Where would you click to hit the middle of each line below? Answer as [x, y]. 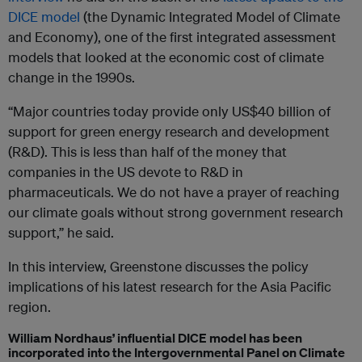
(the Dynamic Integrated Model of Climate [210, 17]
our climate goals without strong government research [176, 213]
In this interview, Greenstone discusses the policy [158, 267]
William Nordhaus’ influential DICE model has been [155, 338]
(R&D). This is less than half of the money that [147, 152]
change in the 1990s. [72, 78]
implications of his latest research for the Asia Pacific [170, 287]
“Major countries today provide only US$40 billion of [169, 112]
